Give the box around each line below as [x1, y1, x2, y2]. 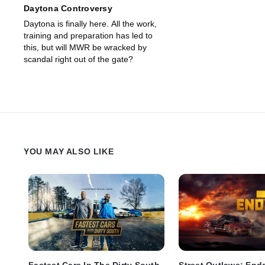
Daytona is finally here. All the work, [24, 19, 157, 29]
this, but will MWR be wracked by [24, 43, 147, 53]
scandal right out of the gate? [24, 54, 133, 64]
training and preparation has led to [24, 31, 153, 41]
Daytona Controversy [24, 4, 112, 14]
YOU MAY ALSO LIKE [24, 147, 114, 157]
